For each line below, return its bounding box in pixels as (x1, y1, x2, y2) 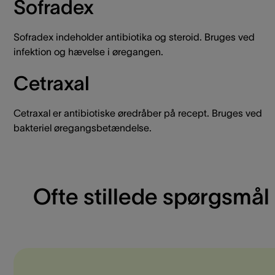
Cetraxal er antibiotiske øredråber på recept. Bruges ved (14, 107, 262, 118)
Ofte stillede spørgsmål (33, 184, 269, 209)
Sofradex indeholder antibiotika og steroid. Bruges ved (14, 31, 255, 42)
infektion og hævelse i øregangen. (14, 46, 163, 57)
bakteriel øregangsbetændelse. (14, 122, 152, 133)
